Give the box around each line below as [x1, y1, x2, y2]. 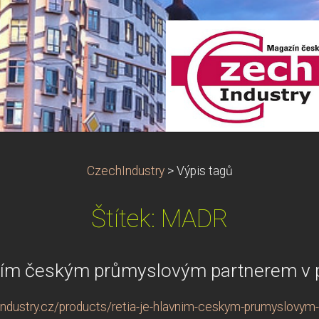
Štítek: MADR [91, 204, 228, 234]
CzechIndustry [86, 164, 164, 178]
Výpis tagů [176, 164, 233, 178]
